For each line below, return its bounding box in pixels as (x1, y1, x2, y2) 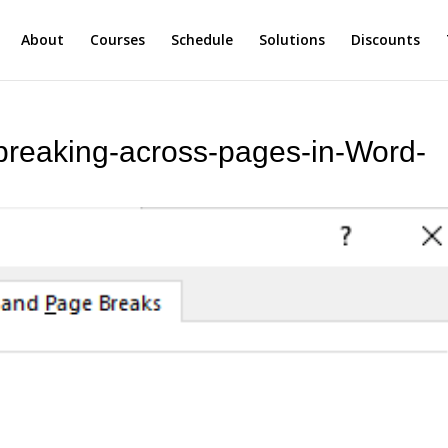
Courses (89, 30, 145, 49)
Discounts (350, 30, 420, 49)
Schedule (170, 30, 233, 49)
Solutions (258, 30, 325, 49)
